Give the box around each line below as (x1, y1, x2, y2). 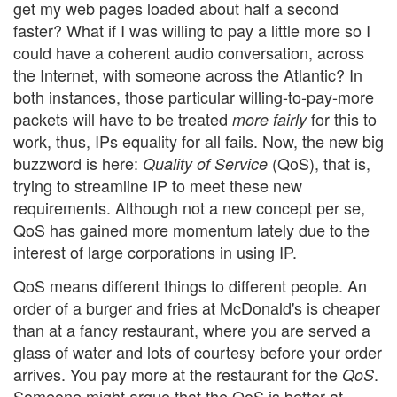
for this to (307, 107, 377, 131)
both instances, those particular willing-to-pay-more (13, 85, 374, 109)
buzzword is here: (13, 152, 143, 175)
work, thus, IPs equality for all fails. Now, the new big (13, 129, 384, 153)
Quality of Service (143, 152, 268, 175)
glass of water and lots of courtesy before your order (13, 339, 382, 363)
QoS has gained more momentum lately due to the (13, 218, 370, 242)
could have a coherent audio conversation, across (13, 41, 364, 65)
